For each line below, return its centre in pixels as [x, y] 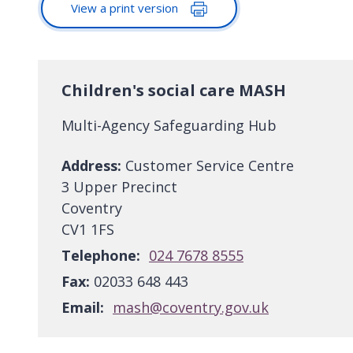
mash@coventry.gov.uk [191, 308]
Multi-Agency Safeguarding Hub [169, 126]
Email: [83, 308]
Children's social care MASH [174, 91]
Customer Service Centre [208, 166]
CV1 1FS [88, 230]
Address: [91, 166]
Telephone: [101, 256]
